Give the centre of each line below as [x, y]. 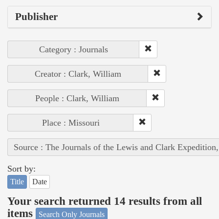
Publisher [36, 16]
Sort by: [22, 168]
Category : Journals [74, 49]
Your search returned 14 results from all [105, 201]
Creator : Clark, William [78, 74]
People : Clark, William [77, 98]
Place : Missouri [71, 122]
